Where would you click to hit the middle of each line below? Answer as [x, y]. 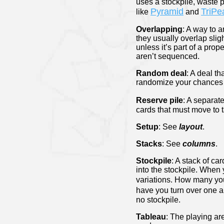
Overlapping [159, 29]
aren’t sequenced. [168, 56]
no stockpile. [158, 200]
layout [191, 127]
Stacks [149, 144]
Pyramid [167, 12]
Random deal [161, 73]
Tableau [151, 217]
